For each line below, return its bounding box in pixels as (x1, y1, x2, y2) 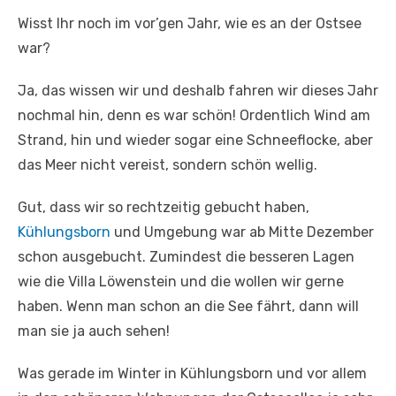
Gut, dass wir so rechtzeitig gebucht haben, (18, 199, 309, 217)
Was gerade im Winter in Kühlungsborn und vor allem (18, 365, 367, 383)
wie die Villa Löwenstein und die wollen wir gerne (18, 273, 344, 291)
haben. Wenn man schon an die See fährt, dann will (18, 298, 359, 316)
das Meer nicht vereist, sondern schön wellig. (18, 156, 317, 174)
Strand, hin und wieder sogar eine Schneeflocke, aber (18, 132, 373, 149)
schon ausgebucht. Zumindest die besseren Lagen (18, 248, 354, 266)
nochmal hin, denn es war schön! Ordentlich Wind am (18, 107, 370, 125)
